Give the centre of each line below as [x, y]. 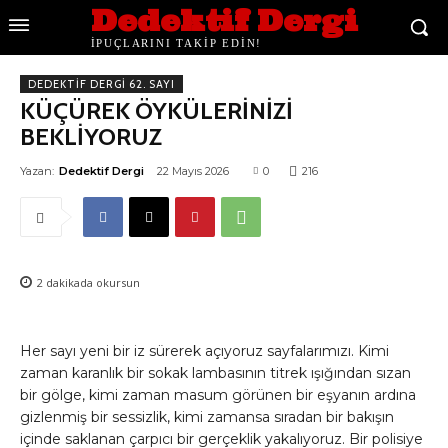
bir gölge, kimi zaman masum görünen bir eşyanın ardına [218, 395]
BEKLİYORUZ [91, 136]
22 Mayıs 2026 [193, 171]
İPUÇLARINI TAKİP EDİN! [176, 43]
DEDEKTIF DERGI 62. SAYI [101, 84]
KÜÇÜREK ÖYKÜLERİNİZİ [156, 110]
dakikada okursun [91, 283]
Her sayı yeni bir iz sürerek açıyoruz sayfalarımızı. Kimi [204, 351]
